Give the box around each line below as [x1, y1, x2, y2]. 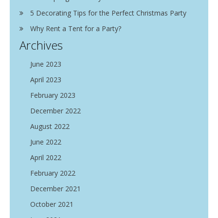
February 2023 [30, 91, 75, 100]
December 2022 [30, 106, 81, 115]
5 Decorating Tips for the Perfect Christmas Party [30, 8, 186, 18]
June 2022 [30, 137, 61, 146]
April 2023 [30, 75, 61, 84]
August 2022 [30, 122, 70, 131]
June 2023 [30, 59, 61, 69]
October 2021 [30, 200, 73, 209]
